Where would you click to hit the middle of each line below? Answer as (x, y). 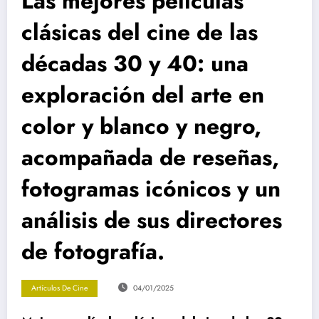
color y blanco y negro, (141, 126)
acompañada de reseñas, (150, 157)
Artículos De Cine (59, 288)
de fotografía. (93, 251)
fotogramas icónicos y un (151, 188)
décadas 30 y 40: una (135, 63)
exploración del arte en (143, 94)
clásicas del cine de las (140, 32)
